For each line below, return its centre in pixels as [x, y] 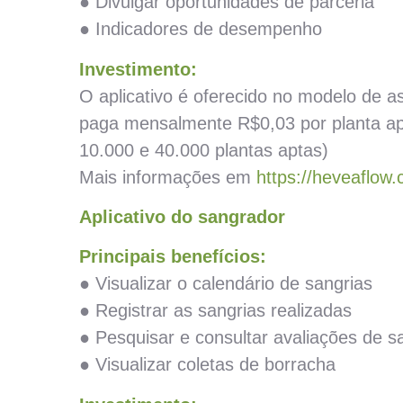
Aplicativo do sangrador [182, 216]
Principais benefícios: [173, 257]
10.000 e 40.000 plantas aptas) [204, 150]
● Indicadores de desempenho [201, 29]
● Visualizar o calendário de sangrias [226, 284]
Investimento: [138, 69]
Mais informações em [168, 177]
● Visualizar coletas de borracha [207, 365]
